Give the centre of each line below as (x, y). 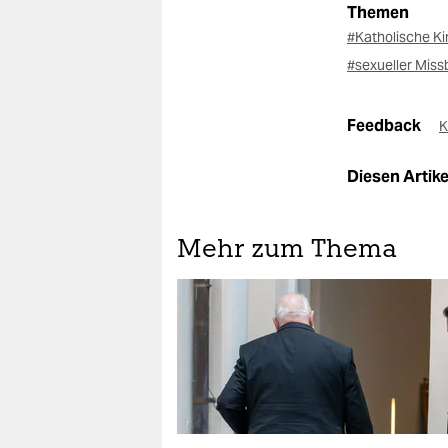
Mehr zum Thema (287, 251)
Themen (378, 13)
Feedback (385, 126)
